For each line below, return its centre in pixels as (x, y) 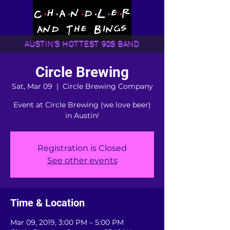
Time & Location (47, 203)
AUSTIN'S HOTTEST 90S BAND (82, 44)
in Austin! (82, 116)
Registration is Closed (82, 148)
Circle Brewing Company (108, 86)
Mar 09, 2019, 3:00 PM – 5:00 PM (67, 222)
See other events (82, 160)
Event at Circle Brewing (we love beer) (82, 105)
